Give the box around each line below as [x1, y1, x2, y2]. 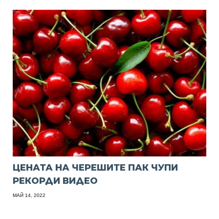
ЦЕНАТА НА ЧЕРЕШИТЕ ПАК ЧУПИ [13, 162, 178, 174]
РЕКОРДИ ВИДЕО [13, 175, 98, 187]
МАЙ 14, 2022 [13, 193, 46, 198]
